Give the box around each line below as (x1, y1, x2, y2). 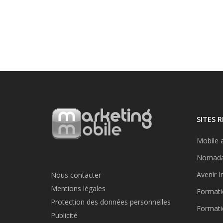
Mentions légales (51, 184, 106, 194)
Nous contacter (51, 170, 101, 180)
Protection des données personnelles (51, 197, 171, 207)
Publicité (51, 211, 78, 221)
